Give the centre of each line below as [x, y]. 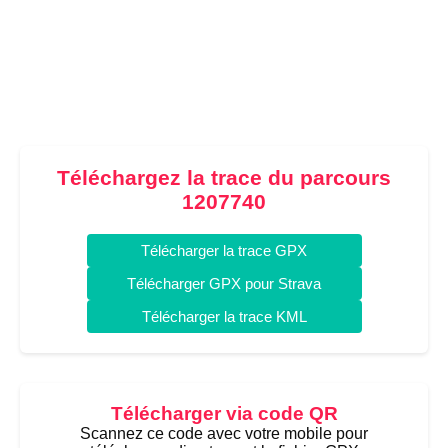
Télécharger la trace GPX [224, 250]
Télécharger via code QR [224, 413]
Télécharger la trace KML [224, 316]
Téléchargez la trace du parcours [224, 177]
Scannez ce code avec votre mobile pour [224, 433]
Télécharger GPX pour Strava [224, 283]
